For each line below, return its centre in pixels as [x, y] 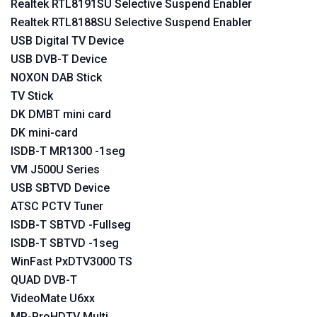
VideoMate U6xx [53, 298]
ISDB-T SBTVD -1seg [65, 243]
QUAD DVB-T [44, 280]
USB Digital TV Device [67, 41]
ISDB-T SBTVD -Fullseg [71, 225]
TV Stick [32, 96]
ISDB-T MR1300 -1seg [68, 151]
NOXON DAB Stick [56, 77]
